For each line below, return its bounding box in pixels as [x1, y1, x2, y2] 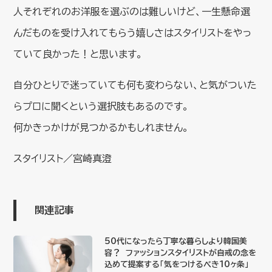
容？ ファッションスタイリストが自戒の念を [104, 248, 257, 257]
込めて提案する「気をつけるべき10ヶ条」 [104, 260, 250, 268]
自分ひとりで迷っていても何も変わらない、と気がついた [13, 80, 257, 90]
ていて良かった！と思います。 [13, 49, 143, 59]
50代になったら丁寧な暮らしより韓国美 [104, 237, 248, 245]
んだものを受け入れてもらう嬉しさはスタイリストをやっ [13, 27, 252, 38]
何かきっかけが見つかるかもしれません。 [13, 122, 189, 132]
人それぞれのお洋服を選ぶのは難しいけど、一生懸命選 [13, 6, 251, 16]
